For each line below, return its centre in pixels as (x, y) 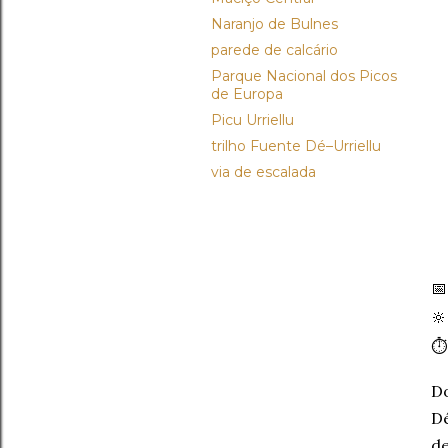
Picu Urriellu (252, 120)
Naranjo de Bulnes (274, 24)
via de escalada (263, 172)
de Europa (247, 94)
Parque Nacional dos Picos (304, 76)
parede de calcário (274, 50)
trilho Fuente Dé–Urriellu (296, 146)
